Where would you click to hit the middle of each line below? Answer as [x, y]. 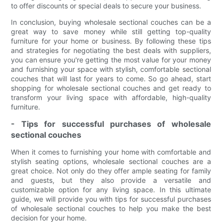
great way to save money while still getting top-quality [111, 32]
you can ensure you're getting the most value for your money [111, 60]
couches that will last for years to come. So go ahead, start [111, 79]
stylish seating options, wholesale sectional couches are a [111, 162]
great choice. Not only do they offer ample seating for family [111, 171]
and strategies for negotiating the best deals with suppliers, [111, 51]
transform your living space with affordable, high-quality [111, 98]
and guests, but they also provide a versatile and [111, 180]
